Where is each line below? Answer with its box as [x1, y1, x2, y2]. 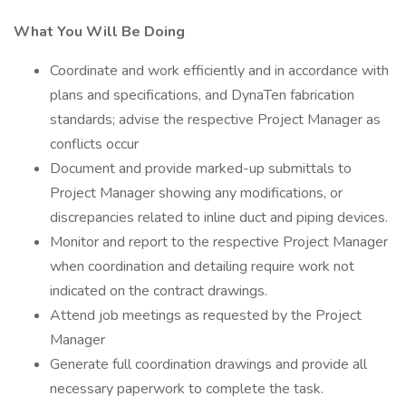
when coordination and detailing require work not [50, 256, 354, 276]
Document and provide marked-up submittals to [50, 159, 352, 179]
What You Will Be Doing [14, 22, 185, 42]
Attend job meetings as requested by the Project [50, 305, 362, 325]
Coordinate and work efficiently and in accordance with [50, 61, 389, 81]
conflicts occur [50, 134, 139, 154]
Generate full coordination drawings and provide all [50, 354, 367, 374]
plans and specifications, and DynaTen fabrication [50, 85, 354, 105]
